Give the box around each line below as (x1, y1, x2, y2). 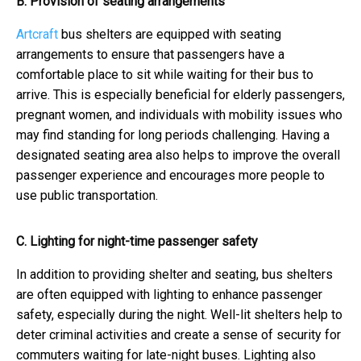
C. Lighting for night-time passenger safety (16, 233, 258, 249)
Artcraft (16, 26, 58, 42)
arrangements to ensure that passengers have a (16, 46, 284, 62)
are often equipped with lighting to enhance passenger (16, 286, 322, 302)
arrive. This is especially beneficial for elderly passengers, (16, 86, 345, 102)
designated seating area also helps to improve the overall (16, 147, 340, 163)
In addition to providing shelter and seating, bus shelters (16, 266, 333, 282)
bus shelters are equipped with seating (58, 26, 281, 42)
